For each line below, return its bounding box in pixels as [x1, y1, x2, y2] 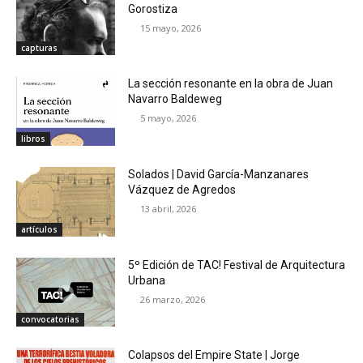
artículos [21, 223, 58, 235]
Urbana [128, 273, 166, 287]
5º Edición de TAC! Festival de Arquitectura [128, 258, 346, 271]
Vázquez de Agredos [128, 182, 237, 196]
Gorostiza [128, 2, 178, 15]
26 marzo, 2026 [140, 293, 206, 305]
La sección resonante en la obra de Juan [128, 77, 334, 91]
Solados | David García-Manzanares [128, 167, 310, 181]
